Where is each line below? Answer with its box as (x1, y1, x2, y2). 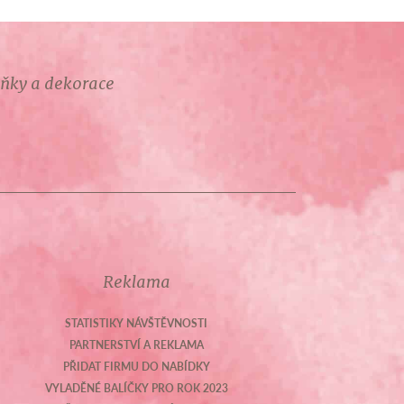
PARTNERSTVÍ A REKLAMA (69, 337, 204, 353)
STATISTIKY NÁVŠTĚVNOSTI (65, 316, 208, 331)
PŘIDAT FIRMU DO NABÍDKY (62, 359, 210, 374)
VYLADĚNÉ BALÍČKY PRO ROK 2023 (44, 381, 228, 396)
